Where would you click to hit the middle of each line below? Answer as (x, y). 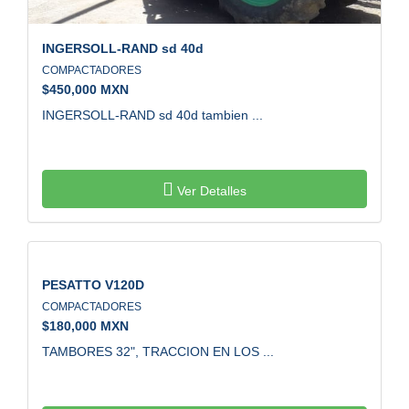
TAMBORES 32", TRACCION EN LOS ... (158, 351)
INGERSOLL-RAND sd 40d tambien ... (152, 115)
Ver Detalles (210, 190)
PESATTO (72, 284)
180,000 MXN (89, 325)
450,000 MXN (89, 89)
